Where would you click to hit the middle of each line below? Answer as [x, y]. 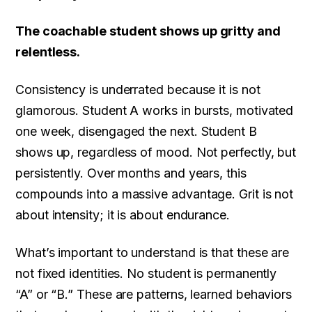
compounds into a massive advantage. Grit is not [155, 194]
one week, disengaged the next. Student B [136, 132]
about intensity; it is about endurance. [123, 215]
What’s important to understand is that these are [153, 253]
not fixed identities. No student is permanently [146, 274]
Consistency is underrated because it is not [138, 90]
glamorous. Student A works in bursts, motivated [155, 111]
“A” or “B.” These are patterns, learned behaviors [154, 295]
